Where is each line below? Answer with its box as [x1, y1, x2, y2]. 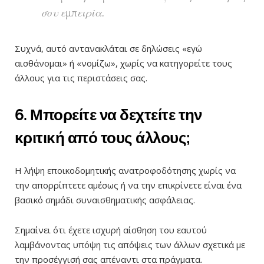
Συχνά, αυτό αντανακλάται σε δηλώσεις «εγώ [15, 42, 202, 55]
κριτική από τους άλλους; [15, 129, 190, 147]
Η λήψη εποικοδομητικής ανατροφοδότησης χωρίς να [15, 164, 236, 176]
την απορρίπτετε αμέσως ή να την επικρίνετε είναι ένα [15, 179, 242, 191]
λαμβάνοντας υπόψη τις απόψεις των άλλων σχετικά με [15, 238, 245, 250]
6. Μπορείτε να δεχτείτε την [15, 106, 202, 124]
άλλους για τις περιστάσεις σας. [15, 72, 147, 84]
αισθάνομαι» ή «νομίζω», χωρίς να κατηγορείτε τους [15, 57, 232, 70]
